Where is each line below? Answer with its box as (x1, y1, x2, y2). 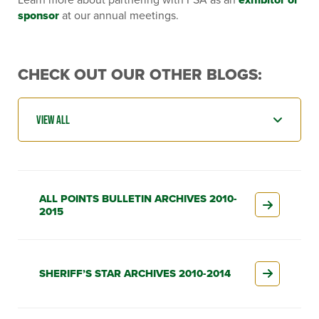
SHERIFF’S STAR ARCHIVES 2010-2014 (39, 266, 231, 282)
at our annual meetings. (59, 6, 182, 23)
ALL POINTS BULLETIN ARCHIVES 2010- (39, 190, 237, 206)
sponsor (18, 6, 59, 23)
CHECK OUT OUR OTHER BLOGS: (18, 62, 262, 86)
